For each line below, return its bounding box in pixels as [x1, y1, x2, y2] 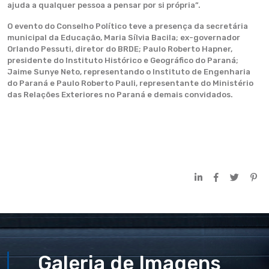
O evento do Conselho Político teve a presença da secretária [7, 22, 248, 31]
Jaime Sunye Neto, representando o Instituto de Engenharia [7, 67, 250, 76]
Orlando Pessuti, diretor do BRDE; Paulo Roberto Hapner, [7, 44, 232, 53]
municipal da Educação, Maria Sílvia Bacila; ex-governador [7, 33, 240, 42]
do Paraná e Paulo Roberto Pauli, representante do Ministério [7, 79, 253, 88]
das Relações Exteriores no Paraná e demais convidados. [7, 90, 233, 99]
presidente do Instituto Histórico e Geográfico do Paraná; [7, 56, 238, 65]
